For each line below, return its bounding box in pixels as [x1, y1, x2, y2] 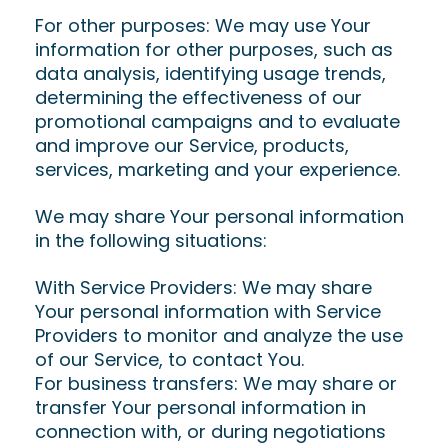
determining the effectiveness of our [35, 85, 362, 110]
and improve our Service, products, [35, 133, 349, 158]
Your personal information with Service [35, 299, 381, 324]
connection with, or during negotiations [35, 419, 386, 444]
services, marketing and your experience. [35, 157, 400, 182]
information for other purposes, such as [35, 37, 393, 62]
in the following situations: [35, 228, 267, 253]
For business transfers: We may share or [35, 371, 397, 396]
